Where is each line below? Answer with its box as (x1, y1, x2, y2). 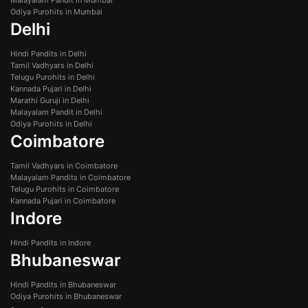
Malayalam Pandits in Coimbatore (10, 172, 131, 182)
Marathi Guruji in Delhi (10, 95, 89, 105)
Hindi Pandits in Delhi (10, 48, 87, 58)
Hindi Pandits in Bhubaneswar (10, 279, 116, 289)
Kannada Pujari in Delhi (10, 83, 91, 93)
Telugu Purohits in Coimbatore (10, 184, 119, 194)
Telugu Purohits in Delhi (10, 71, 95, 82)
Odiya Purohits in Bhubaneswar (10, 291, 122, 301)
